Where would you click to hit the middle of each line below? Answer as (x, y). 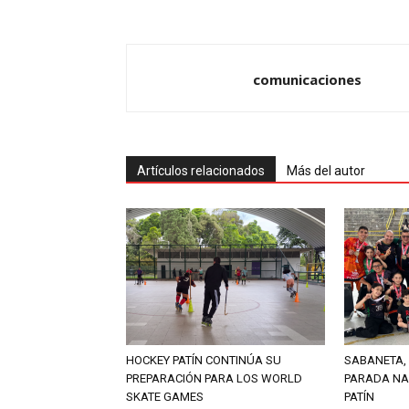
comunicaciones (307, 80)
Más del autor (326, 171)
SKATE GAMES (165, 397)
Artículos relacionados (201, 171)
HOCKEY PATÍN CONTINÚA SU (204, 361)
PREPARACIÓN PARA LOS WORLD (214, 379)
